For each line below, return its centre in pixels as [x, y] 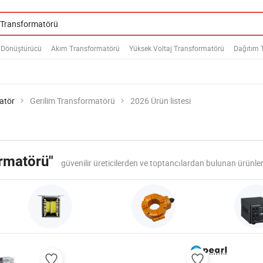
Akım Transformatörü [85, 48]
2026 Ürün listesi [161, 101]
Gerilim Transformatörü [73, 101]
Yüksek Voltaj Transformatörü [177, 48]
